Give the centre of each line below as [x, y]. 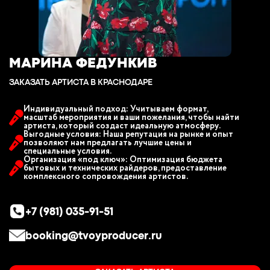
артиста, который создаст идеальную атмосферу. [122, 126]
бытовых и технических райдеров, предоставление [125, 168]
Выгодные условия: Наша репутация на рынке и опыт [128, 134]
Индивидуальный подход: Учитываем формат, [116, 109]
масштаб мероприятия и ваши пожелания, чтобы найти [131, 118]
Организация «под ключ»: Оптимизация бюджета [123, 160]
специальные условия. [67, 151]
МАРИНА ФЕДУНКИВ [83, 64]
